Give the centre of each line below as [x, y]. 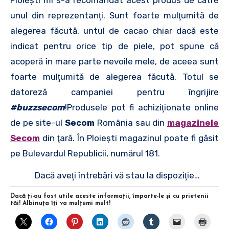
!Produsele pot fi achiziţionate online [142, 107]
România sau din [131, 122]
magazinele [193, 122]
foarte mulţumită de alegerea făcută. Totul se [114, 76]
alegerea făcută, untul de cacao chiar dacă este [114, 30]
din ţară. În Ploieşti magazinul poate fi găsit [129, 138]
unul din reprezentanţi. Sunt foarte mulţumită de [114, 15]
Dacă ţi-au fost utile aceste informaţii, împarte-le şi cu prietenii [109, 196]
